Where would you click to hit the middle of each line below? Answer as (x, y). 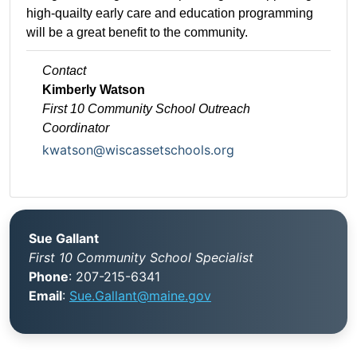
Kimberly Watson (94, 90)
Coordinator (76, 128)
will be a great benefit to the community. (137, 33)
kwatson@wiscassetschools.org (138, 150)
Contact (64, 71)
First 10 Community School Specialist (141, 258)
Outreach (224, 109)
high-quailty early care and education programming (170, 14)
